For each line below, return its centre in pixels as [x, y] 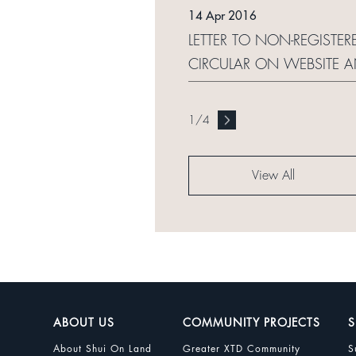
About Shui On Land [103, 348]
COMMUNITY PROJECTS [252, 322]
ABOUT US [84, 322]
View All [274, 176]
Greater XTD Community [242, 348]
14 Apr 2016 [222, 16]
